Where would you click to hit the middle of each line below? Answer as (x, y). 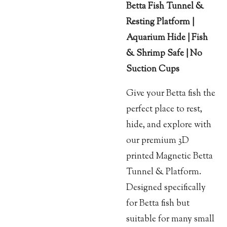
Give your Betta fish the (171, 93)
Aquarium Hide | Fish (167, 37)
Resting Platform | (160, 22)
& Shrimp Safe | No (164, 53)
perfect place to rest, (164, 109)
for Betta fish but (158, 203)
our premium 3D (158, 140)
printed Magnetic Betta (169, 156)
